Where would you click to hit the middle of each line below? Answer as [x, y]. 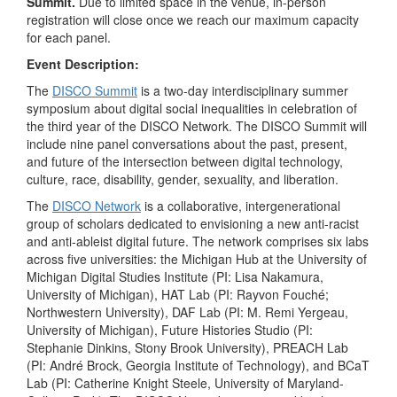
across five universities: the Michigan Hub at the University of [197, 258]
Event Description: [83, 63]
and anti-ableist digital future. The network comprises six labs [198, 241]
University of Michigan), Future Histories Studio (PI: [170, 329]
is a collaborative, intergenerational [241, 205]
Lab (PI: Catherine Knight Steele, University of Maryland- [185, 382]
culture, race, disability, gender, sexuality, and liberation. [183, 179]
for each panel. [70, 37]
